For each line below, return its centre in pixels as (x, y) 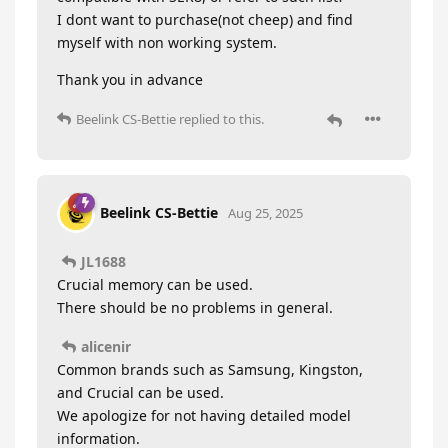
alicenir (106, 346)
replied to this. (220, 119)
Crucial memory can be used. (155, 284)
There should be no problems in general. (195, 307)
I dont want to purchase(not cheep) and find (205, 20)
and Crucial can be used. (140, 392)
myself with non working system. (167, 43)
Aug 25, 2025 (265, 212)
